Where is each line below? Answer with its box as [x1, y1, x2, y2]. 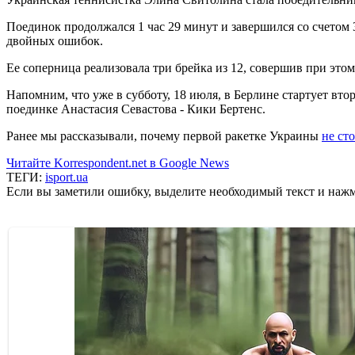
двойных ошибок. [6, 33, 103, 48]
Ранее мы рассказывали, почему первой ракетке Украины [6, 128, 322, 143]
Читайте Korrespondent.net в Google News [6, 155, 229, 170]
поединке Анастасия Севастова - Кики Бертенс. [6, 101, 265, 116]
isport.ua [45, 170, 88, 184]
